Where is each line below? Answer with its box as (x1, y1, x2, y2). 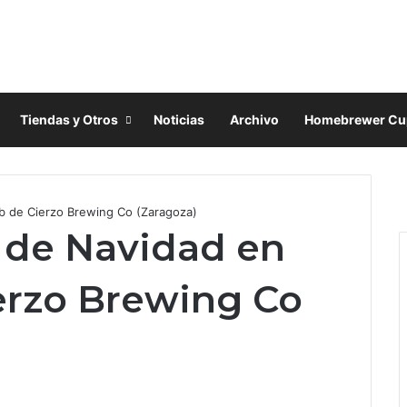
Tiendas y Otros (20, 111, 118, 127)
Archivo (230, 111, 279, 127)
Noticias (154, 111, 204, 127)
